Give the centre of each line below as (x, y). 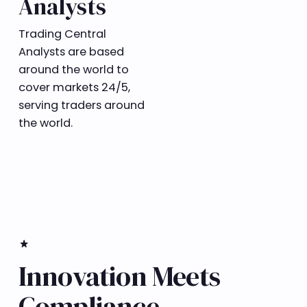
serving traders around (81, 106)
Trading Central (62, 34)
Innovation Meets (119, 275)
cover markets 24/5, (74, 88)
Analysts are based (71, 52)
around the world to (73, 70)
